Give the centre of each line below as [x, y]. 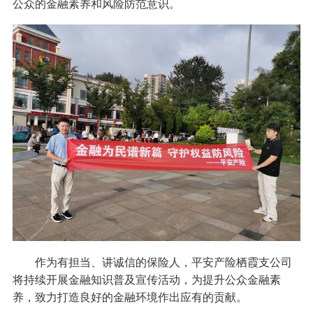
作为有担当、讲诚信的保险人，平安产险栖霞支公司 [152, 262]
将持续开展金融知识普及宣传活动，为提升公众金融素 [146, 279]
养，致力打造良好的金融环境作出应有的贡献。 [130, 297]
